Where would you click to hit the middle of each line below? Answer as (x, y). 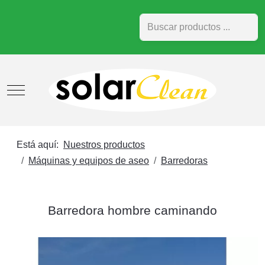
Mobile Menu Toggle (58, 89)
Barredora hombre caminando (132, 210)
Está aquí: (40, 145)
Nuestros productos (104, 145)
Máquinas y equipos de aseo (89, 161)
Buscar (154, 21)
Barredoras (184, 161)
